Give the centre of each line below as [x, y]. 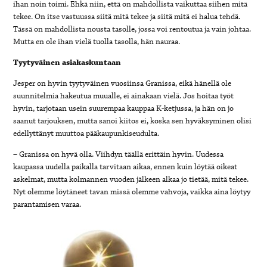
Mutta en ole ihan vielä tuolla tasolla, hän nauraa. [97, 42]
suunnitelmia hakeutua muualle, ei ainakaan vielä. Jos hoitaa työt [124, 96]
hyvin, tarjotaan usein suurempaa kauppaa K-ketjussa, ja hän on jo [124, 109]
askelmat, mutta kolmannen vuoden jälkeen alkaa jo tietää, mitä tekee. [131, 180]
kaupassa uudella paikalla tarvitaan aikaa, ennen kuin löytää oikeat [125, 167]
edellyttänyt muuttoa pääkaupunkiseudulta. [86, 134]
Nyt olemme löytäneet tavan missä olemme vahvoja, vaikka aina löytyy [132, 192]
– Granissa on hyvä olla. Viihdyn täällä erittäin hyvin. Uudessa [119, 155]
